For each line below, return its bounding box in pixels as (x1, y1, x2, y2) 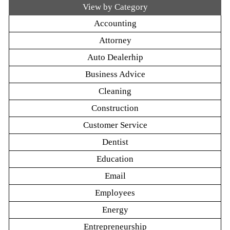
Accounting (93, 18, 137, 29)
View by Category (82, 2, 148, 12)
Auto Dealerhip (87, 52, 143, 63)
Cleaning (99, 86, 131, 97)
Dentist (102, 137, 128, 147)
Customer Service (83, 120, 147, 130)
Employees (95, 188, 135, 198)
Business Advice (85, 69, 145, 80)
